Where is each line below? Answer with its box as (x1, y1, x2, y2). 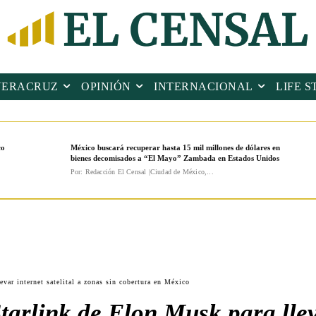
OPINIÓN (81, 80, 131, 93)
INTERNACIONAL (154, 80, 253, 93)
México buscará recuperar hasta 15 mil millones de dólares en (70, 143, 280, 152)
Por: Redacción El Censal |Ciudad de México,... (70, 168, 214, 176)
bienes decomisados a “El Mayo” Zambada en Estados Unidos (70, 154, 279, 163)
